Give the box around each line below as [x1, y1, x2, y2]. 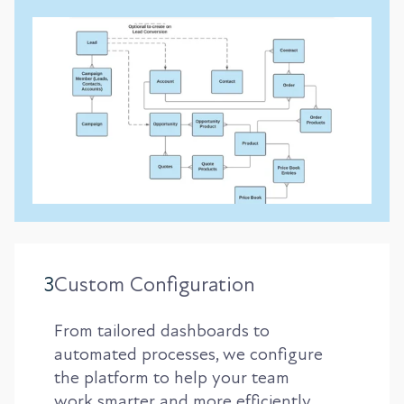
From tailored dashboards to [54, 319, 270, 342]
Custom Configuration [54, 271, 255, 298]
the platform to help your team [54, 366, 289, 389]
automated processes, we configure [54, 343, 323, 365]
